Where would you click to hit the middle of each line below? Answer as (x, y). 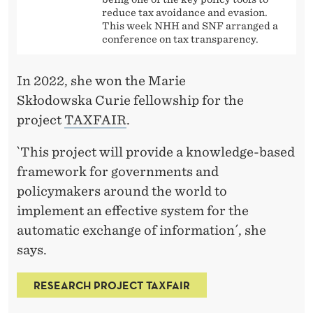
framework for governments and (118, 171)
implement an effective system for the (133, 210)
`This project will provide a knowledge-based (156, 152)
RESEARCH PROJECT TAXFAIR (112, 285)
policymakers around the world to (122, 191)
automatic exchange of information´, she (141, 230)
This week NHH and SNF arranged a (190, 26)
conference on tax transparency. (180, 39)
